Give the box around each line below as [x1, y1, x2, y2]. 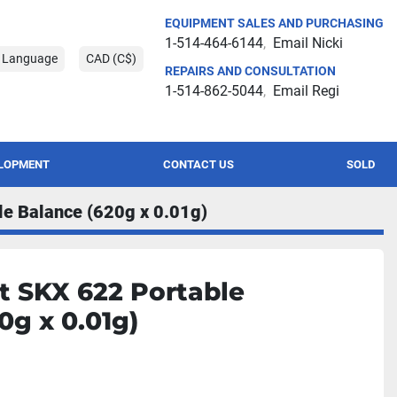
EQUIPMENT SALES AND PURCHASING [165, 16, 384, 30]
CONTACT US [170, 158, 234, 171]
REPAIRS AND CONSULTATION [165, 64, 336, 78]
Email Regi [273, 82, 339, 99]
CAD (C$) [86, 51, 136, 66]
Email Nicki [273, 35, 343, 51]
